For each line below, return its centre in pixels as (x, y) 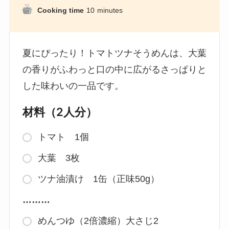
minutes (110, 10)
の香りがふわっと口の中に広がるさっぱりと (114, 70)
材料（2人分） (60, 112)
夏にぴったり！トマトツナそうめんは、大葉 (114, 53)
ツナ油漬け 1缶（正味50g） (98, 179)
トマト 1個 (63, 137)
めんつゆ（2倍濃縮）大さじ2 (98, 221)
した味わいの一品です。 (73, 86)
